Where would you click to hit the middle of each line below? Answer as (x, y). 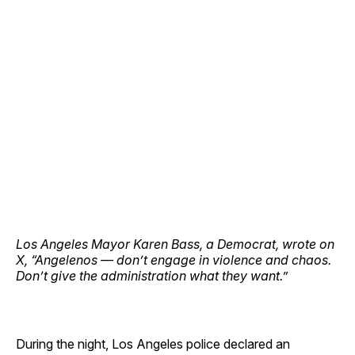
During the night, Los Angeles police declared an (153, 344)
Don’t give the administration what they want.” (152, 275)
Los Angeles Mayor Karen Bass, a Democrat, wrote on (175, 244)
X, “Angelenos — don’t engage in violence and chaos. (174, 260)
